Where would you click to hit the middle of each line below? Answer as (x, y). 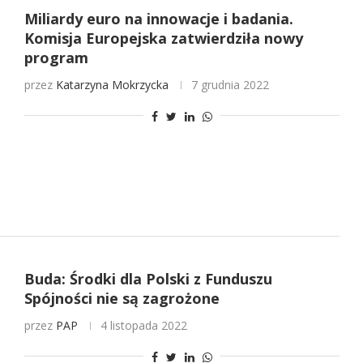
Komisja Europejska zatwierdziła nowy (163, 38)
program (56, 57)
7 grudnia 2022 (230, 84)
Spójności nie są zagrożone (122, 299)
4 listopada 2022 (143, 326)
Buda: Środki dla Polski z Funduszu (148, 279)
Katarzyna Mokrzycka (112, 84)
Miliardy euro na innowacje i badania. (158, 18)
